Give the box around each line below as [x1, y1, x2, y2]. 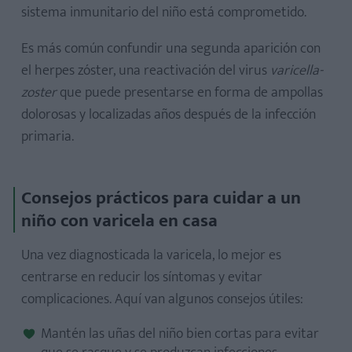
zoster [21, 81, 57, 105]
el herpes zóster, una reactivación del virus [21, 59, 270, 83]
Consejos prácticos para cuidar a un [21, 183, 301, 214]
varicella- [270, 59, 323, 83]
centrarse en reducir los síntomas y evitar [21, 266, 262, 290]
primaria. [21, 125, 74, 149]
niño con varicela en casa [21, 206, 218, 236]
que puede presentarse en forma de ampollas [57, 81, 323, 105]
